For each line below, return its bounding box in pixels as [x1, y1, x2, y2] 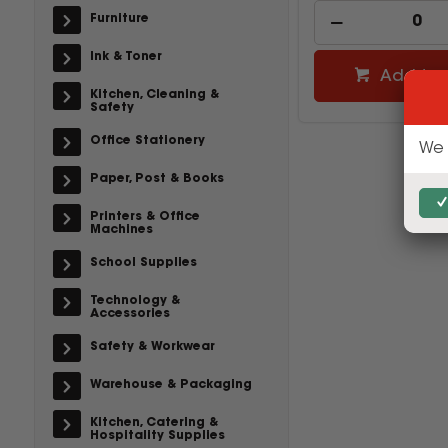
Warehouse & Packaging [89, 379, 252, 391]
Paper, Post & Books [89, 173, 224, 185]
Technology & [89, 295, 180, 307]
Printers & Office [89, 211, 200, 223]
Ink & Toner [89, 51, 162, 63]
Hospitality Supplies [89, 430, 225, 442]
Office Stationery [89, 135, 205, 147]
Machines [89, 224, 153, 236]
